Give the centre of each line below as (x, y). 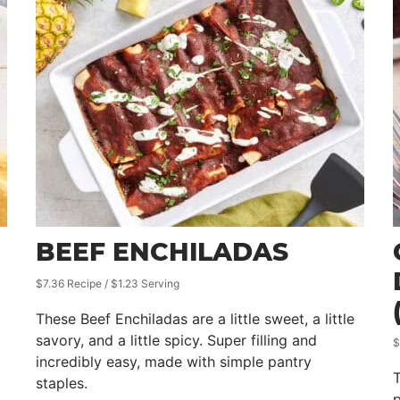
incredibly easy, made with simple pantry (174, 362)
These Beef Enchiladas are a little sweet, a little (195, 319)
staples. (62, 383)
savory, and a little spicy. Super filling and (176, 340)
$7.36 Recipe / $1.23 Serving (108, 283)
